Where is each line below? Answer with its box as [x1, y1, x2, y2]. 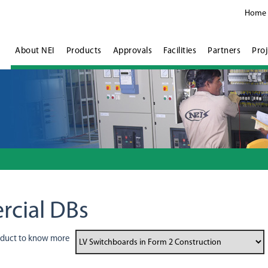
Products [66, 47, 102, 56]
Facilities [163, 47, 196, 56]
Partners [208, 47, 240, 56]
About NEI [15, 47, 55, 56]
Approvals [112, 47, 152, 56]
